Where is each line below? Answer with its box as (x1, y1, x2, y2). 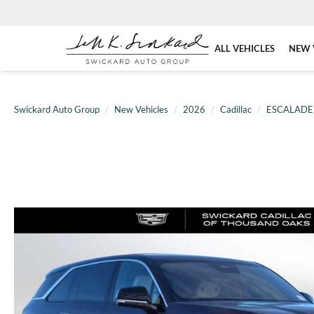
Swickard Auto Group (14, 104, 100, 115)
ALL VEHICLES (214, 42, 275, 54)
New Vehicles (114, 104, 168, 115)
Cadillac (220, 104, 252, 115)
